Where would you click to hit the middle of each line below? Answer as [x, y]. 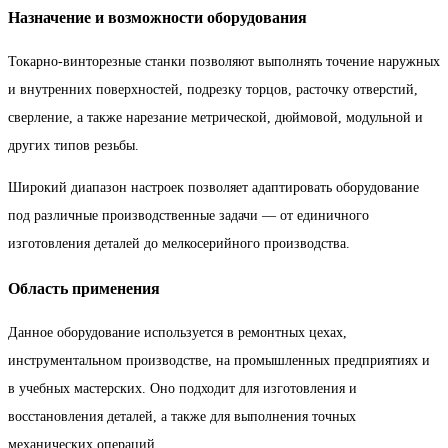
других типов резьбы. [73, 146]
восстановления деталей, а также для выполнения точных [182, 416]
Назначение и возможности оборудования [157, 17]
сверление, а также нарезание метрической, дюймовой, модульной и [215, 118]
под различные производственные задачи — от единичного [188, 216]
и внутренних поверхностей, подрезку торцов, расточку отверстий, [213, 90]
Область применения [84, 288]
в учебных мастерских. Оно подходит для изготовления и [182, 388]
